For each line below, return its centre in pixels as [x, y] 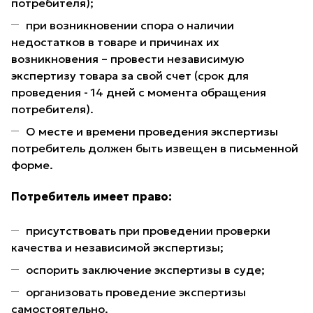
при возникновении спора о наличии [130, 26]
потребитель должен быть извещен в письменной [155, 148]
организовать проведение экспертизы [136, 292]
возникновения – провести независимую [128, 59]
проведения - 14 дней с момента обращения [139, 93]
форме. [32, 165]
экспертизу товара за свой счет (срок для [130, 76]
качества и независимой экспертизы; [117, 248]
